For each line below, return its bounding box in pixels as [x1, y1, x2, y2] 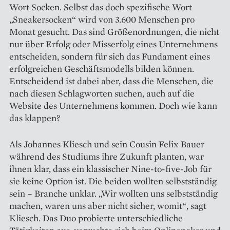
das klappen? [9, 111, 60, 124]
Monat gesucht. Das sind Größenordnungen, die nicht [9, 25, 219, 37]
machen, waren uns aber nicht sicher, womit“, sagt [9, 199, 206, 212]
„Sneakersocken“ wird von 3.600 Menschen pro [9, 13, 195, 25]
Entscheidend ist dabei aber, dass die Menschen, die [9, 74, 214, 87]
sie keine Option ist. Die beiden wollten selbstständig [9, 175, 217, 187]
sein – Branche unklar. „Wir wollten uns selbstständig [9, 187, 218, 199]
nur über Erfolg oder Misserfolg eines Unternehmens [9, 37, 218, 50]
